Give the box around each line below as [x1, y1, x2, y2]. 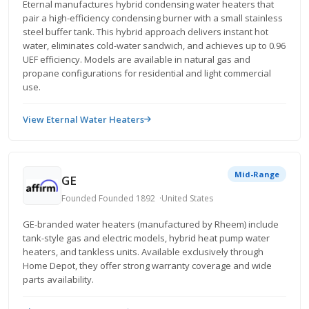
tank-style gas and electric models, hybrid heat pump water [23, 232, 270, 244]
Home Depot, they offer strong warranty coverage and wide [23, 259, 272, 272]
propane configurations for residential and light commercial [23, 67, 271, 79]
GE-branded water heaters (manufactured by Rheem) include [23, 218, 279, 230]
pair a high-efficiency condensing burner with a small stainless [23, 12, 283, 24]
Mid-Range [235, 169, 279, 179]
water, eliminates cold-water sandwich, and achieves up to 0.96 [23, 39, 286, 52]
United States [161, 192, 213, 204]
